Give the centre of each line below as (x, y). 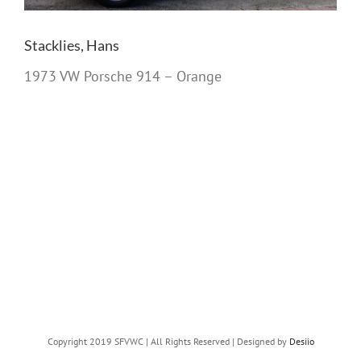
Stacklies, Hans (72, 45)
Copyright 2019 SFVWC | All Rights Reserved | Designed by (168, 341)
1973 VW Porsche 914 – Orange (123, 76)
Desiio (301, 341)
